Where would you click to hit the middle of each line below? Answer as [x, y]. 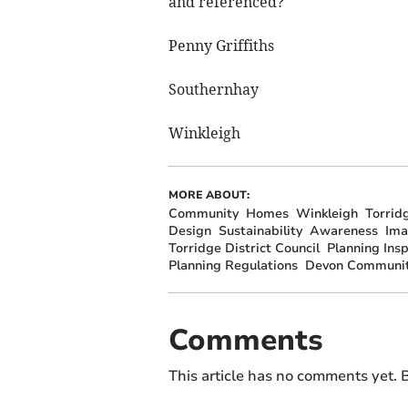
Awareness [343, 231]
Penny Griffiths [221, 46]
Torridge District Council [244, 249]
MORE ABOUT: [209, 195]
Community [203, 214]
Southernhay [213, 90]
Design [189, 231]
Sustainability [260, 231]
